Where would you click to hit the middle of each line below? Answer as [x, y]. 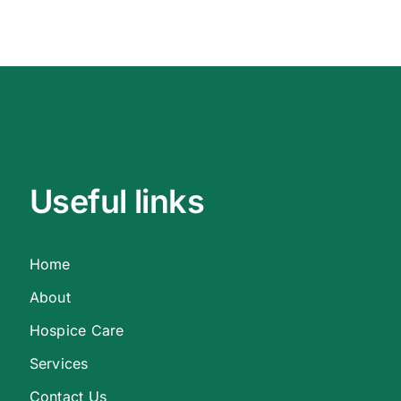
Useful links [117, 202]
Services [59, 364]
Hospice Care [77, 331]
